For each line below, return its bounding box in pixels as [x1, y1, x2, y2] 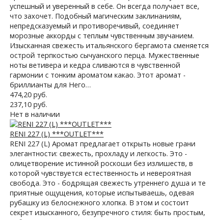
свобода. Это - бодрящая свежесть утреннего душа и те [10, 178, 206, 188]
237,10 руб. [10, 100, 47, 109]
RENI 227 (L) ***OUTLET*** [10, 129, 104, 138]
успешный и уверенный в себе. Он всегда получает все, [10, 1, 199, 11]
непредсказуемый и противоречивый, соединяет [10, 21, 179, 30]
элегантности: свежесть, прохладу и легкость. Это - [10, 149, 187, 158]
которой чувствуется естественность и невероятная [10, 168, 191, 178]
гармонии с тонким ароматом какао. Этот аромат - [10, 70, 186, 80]
